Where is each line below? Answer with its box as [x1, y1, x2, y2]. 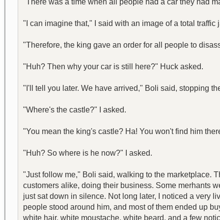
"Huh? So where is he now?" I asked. [23, 149, 152, 157]
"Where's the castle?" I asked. [23, 106, 126, 114]
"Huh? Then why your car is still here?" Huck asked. [23, 62, 203, 71]
